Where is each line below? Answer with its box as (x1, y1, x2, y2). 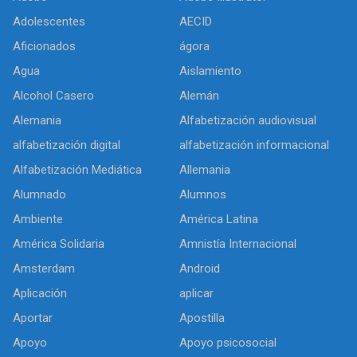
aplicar (179, 286, 214, 300)
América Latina (179, 212, 258, 226)
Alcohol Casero (13, 88, 94, 103)
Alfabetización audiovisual (179, 113, 316, 127)
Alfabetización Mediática (13, 163, 142, 177)
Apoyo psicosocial (179, 335, 277, 350)
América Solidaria (13, 237, 104, 251)
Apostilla (179, 311, 225, 325)
